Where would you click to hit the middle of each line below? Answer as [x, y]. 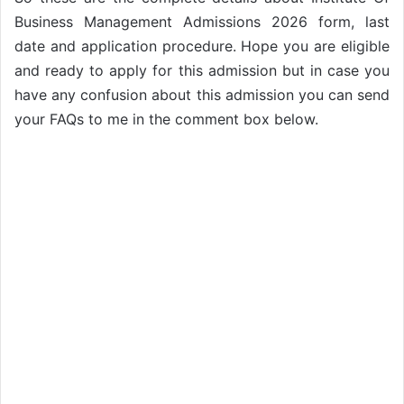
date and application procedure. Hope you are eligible [202, 46]
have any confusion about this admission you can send [202, 94]
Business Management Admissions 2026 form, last [202, 21]
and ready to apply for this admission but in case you [202, 70]
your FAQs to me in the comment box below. [166, 119]
